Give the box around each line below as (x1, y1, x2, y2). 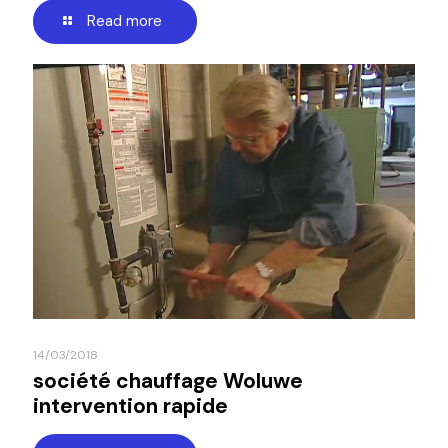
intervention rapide (33, 391, 228, 420)
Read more (87, 11, 162, 32)
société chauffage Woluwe (33, 366, 303, 395)
